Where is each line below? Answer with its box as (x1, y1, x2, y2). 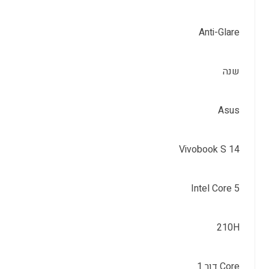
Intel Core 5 (190, 181, 240, 196)
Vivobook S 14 (178, 142, 240, 157)
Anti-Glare (198, 25, 240, 40)
